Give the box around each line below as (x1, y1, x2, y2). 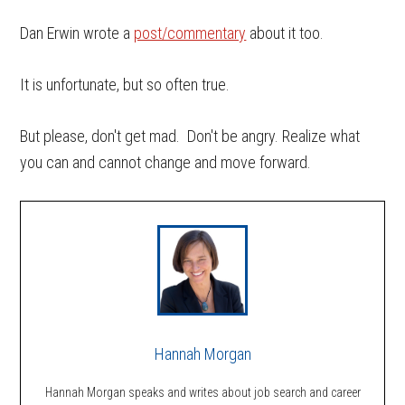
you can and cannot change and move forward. (20, 153, 316, 172)
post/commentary (134, 24, 247, 42)
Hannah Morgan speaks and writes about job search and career (44, 385, 361, 400)
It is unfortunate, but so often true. (20, 75, 231, 94)
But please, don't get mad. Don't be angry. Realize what (20, 127, 361, 146)
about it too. (246, 24, 328, 42)
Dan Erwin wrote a (20, 24, 135, 42)
